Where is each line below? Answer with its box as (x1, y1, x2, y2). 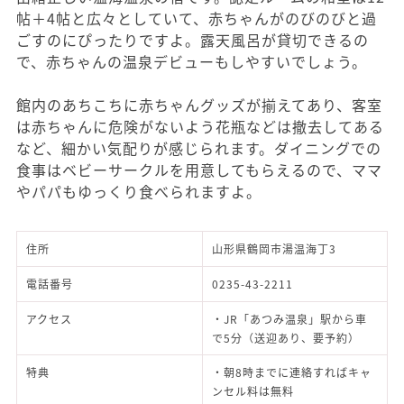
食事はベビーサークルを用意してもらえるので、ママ (16, 159, 382, 181)
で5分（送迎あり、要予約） (212, 330, 360, 346)
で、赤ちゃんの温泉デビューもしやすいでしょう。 (16, 50, 367, 73)
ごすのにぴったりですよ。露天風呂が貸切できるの (16, 29, 369, 51)
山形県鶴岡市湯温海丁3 (212, 241, 336, 257)
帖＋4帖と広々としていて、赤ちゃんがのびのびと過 (16, 7, 377, 30)
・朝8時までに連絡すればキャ (212, 364, 372, 381)
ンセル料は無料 (212, 383, 294, 399)
